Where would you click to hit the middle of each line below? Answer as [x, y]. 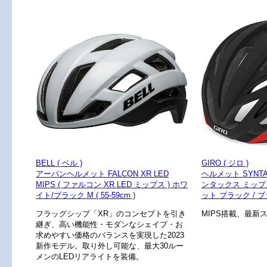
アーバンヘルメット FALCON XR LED [102, 174]
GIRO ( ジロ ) [225, 163]
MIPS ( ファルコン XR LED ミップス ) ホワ [112, 184]
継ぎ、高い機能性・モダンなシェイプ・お [109, 224]
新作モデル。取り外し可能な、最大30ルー [110, 246]
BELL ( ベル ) [59, 163]
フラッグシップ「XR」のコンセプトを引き [111, 214]
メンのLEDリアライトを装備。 [90, 257]
